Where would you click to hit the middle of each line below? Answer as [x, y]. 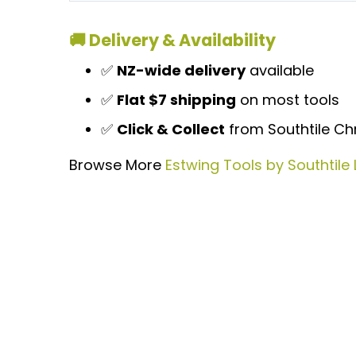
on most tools [288, 100]
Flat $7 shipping [176, 100]
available [280, 70]
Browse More [117, 165]
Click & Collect [171, 130]
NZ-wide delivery [181, 70]
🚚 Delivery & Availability [172, 41]
